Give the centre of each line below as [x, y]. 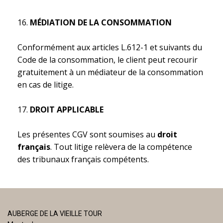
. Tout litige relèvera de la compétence [121, 147]
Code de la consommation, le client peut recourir [108, 60]
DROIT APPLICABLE [67, 110]
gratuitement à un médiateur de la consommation [110, 72]
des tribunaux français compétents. [83, 159]
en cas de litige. [46, 85]
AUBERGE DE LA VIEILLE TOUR [55, 214]
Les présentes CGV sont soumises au [87, 134]
